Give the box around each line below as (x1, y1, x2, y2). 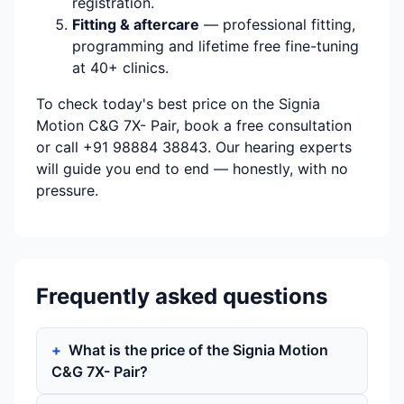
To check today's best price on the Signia (36, 95, 320, 114)
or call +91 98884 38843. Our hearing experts (36, 138, 352, 157)
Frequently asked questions (36, 283, 327, 310)
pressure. (36, 181, 98, 200)
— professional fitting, (199, 15, 355, 34)
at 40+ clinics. (72, 59, 169, 78)
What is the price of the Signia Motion (69, 341, 328, 360)
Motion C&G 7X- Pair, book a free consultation (36, 116, 352, 135)
